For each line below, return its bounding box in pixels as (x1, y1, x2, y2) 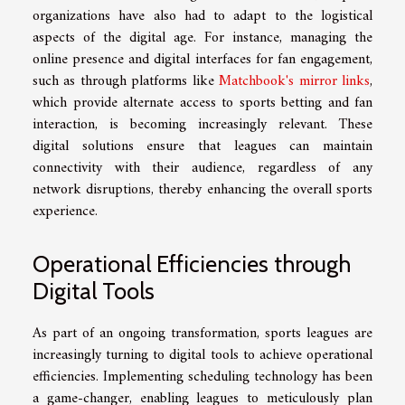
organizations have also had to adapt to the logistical (33, 3, 372, 29)
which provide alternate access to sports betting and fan (33, 89, 372, 116)
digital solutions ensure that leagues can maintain (33, 133, 372, 159)
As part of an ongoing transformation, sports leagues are (33, 321, 372, 347)
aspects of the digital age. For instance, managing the (33, 24, 372, 51)
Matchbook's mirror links (219, 68, 371, 94)
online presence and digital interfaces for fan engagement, (33, 46, 372, 72)
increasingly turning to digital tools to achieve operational (33, 343, 372, 369)
